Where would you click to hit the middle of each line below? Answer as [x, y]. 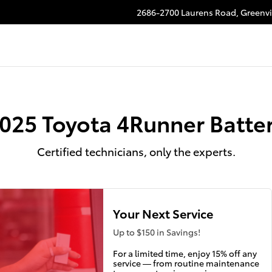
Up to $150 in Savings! [156, 232]
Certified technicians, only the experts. [136, 151]
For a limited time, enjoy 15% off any [185, 253]
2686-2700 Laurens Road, [188, 12]
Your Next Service [163, 213]
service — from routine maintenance [186, 263]
